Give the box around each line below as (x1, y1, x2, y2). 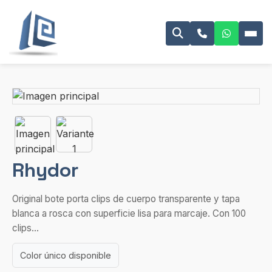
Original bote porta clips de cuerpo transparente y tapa (12, 193, 240, 205)
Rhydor (12, 158, 78, 182)
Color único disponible (20, 250, 111, 260)
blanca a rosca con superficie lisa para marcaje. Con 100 (12, 208, 246, 219)
